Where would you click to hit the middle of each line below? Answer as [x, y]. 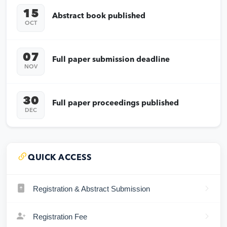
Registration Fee [59, 216]
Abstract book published [99, 17]
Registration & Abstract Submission [90, 188]
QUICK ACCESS [60, 158]
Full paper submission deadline [111, 60]
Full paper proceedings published [116, 104]
